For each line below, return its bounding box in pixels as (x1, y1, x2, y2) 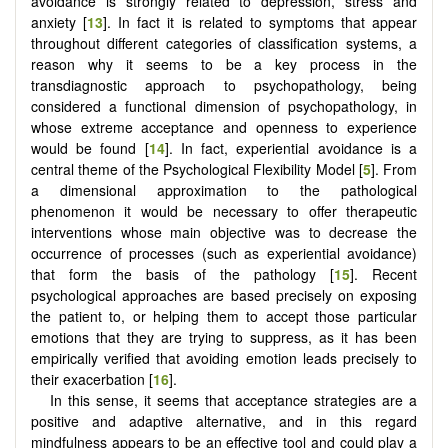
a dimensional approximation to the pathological (31, 179, 417, 200)
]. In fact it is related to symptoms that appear (103, 11, 418, 32)
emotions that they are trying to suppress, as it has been (31, 326, 417, 347)
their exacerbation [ (31, 368, 153, 389)
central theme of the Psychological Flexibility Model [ (31, 158, 363, 179)
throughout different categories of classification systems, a (31, 32, 417, 53)
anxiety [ (31, 11, 88, 32)
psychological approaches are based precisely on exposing (31, 284, 417, 305)
